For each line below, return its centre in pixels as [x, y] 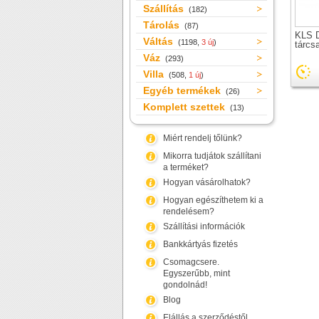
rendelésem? [189, 211]
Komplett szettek [185, 107]
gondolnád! [185, 285]
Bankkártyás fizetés [200, 244]
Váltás [159, 41]
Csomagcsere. [191, 262]
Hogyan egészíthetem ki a [213, 200]
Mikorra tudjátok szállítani [212, 156]
